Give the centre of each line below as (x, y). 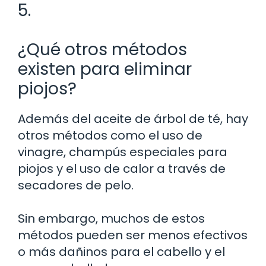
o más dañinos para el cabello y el (121, 251)
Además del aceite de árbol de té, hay (133, 118)
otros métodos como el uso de (110, 135)
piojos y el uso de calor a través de (122, 168)
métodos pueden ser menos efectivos (133, 235)
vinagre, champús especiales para (123, 152)
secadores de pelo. (76, 185)
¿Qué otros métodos (102, 49)
